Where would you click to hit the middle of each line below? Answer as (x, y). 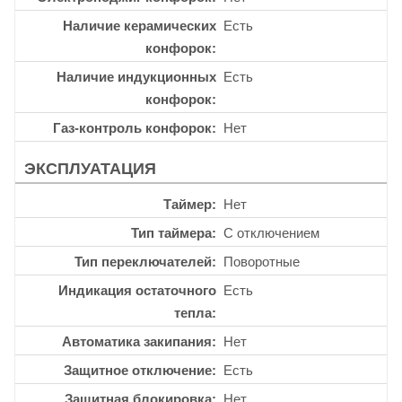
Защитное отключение (138, 370)
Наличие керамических (140, 25)
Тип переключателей (143, 261)
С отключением (271, 232)
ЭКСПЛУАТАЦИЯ (90, 168)
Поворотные (262, 261)
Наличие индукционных (136, 76)
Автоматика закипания (137, 341)
